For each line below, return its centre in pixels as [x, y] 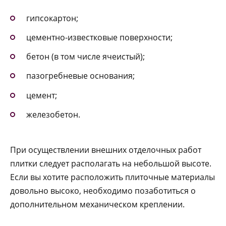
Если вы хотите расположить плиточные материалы [112, 177]
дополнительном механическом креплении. [97, 204]
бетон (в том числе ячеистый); [86, 57]
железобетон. [53, 114]
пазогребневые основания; [80, 76]
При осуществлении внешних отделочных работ [106, 150]
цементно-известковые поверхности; [99, 38]
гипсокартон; [52, 18]
